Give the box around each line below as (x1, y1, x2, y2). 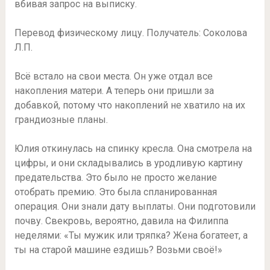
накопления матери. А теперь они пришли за (14, 85, 214, 97)
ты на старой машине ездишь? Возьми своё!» (14, 244, 222, 256)
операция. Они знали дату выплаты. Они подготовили (14, 201, 256, 213)
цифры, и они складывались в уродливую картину (14, 157, 243, 169)
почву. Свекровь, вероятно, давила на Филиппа (14, 215, 228, 227)
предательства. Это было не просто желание (14, 172, 217, 184)
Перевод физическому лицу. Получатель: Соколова (14, 27, 247, 39)
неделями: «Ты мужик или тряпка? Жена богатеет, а (14, 230, 248, 242)
